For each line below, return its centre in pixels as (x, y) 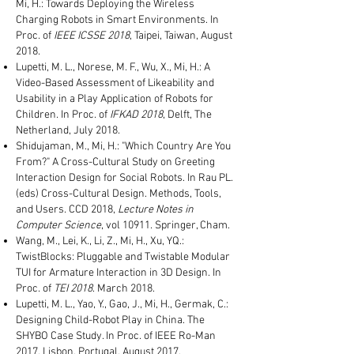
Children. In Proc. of (62, 115)
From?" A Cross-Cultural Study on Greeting (115, 162)
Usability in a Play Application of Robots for (115, 99)
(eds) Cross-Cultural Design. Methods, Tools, (119, 194)
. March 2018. (124, 289)
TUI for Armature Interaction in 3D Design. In (119, 273)
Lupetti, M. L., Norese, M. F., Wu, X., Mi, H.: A (113, 68)
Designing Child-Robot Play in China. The (110, 320)
